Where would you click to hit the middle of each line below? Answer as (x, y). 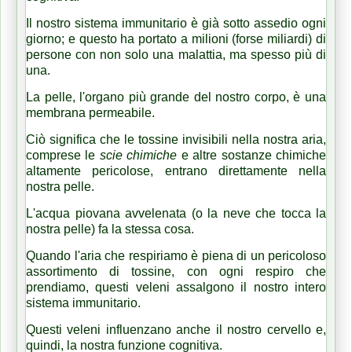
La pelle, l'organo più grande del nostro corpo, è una (176, 97)
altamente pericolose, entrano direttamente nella (176, 170)
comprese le (63, 155)
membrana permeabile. (92, 112)
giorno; (47, 38)
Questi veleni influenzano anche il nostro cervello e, (176, 329)
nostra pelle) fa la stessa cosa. (112, 229)
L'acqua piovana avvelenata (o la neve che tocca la (176, 213)
